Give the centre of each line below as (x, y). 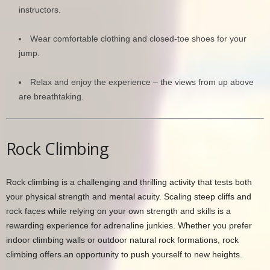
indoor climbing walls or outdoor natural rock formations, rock (122, 240)
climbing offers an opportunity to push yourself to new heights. (124, 254)
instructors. (40, 9)
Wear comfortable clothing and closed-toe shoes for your (138, 38)
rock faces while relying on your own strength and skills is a (118, 211)
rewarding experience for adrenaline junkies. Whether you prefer (129, 225)
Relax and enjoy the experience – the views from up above (142, 82)
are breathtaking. (51, 96)
